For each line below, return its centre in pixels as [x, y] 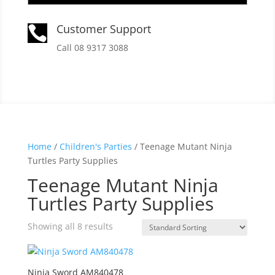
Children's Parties [95, 146]
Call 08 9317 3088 [92, 47]
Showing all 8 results [70, 226]
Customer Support [103, 29]
